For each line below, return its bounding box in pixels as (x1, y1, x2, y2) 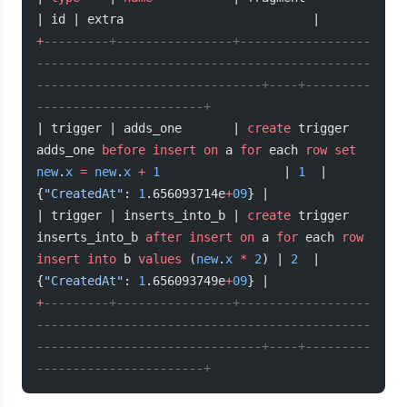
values (138, 252, 182, 266)
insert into (36, 252, 116, 266)
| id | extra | (36, 12, 320, 26)
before (102, 143, 145, 157)
